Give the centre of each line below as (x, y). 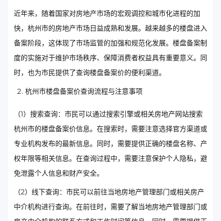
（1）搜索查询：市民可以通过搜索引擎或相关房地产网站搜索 (108, 114)
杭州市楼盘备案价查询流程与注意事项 (84, 91)
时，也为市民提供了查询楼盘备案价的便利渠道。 (90, 73)
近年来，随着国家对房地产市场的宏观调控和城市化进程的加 (107, 13)
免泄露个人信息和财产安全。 (59, 173)
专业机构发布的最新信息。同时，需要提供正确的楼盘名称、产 (110, 144)
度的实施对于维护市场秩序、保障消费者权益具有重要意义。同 (110, 58)
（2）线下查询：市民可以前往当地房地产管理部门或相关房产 (109, 192)
